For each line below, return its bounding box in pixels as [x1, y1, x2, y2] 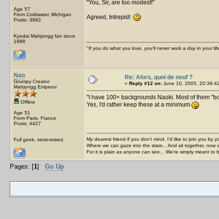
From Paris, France [14, 115, 56, 121]
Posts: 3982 [14, 17, 41, 22]
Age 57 [14, 6, 30, 12]
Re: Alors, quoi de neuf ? [125, 73, 193, 81]
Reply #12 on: [129, 80, 162, 86]
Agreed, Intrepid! [87, 13, 133, 21]
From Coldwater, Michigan [14, 11, 71, 17]
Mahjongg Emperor [14, 84, 57, 89]
